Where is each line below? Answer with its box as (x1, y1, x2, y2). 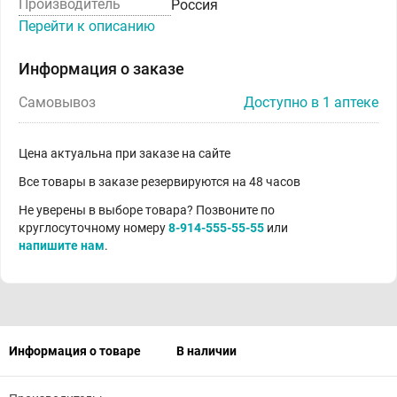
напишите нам (19, 238, 105, 253)
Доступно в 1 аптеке (244, 94, 378, 111)
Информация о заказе (19, 59, 184, 78)
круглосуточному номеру (19, 221, 168, 235)
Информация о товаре (9, 344, 141, 358)
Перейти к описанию (19, 18, 155, 35)
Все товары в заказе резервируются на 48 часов (19, 175, 300, 189)
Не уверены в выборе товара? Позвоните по (19, 203, 275, 217)
